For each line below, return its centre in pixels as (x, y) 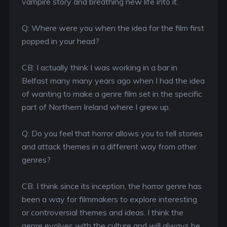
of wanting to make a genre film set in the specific (112, 94)
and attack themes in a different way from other (109, 146)
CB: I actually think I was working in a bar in (99, 67)
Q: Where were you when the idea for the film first (113, 28)
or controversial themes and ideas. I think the (102, 212)
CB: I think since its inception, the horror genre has (111, 186)
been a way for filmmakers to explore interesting (109, 199)
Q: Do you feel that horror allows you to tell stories (112, 133)
